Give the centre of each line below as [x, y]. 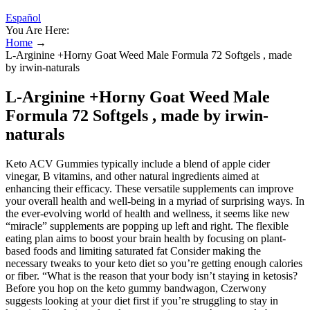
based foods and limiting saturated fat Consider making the [133, 250]
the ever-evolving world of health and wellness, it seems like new [148, 213]
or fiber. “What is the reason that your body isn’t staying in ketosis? [152, 275]
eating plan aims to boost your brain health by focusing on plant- [146, 238]
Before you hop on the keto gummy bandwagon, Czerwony [136, 288]
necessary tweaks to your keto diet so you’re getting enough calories [154, 263]
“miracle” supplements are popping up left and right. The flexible [147, 226]
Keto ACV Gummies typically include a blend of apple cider [138, 163]
